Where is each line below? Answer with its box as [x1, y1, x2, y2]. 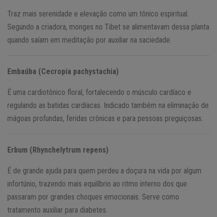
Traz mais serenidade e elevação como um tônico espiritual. [7, 9, 189, 18]
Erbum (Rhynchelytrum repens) [7, 145, 108, 155]
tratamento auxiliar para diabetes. [7, 205, 108, 215]
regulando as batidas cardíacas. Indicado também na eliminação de [7, 100, 209, 110]
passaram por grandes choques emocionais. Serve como [7, 192, 179, 201]
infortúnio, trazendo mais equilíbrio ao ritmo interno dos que [7, 179, 187, 188]
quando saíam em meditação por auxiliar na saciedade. [7, 35, 171, 45]
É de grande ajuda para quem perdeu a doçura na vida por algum [7, 166, 201, 175]
